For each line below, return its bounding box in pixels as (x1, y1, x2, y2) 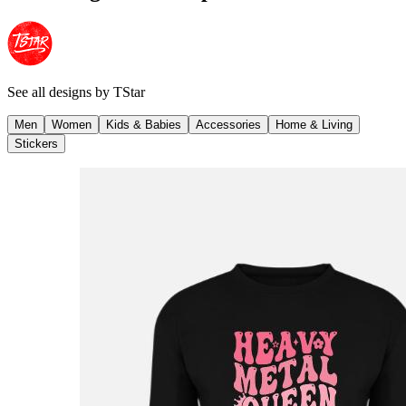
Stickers (14, 136, 58, 150)
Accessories (196, 117, 261, 131)
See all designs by (7, 83, 113, 100)
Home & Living (275, 117, 353, 131)
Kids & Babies (106, 117, 181, 131)
